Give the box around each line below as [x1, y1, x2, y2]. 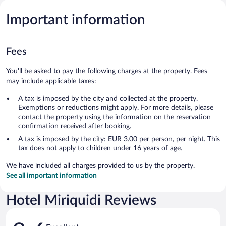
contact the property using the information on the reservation [18, 113, 211, 121]
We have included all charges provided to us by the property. [6, 162, 195, 169]
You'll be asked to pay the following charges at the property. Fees [6, 67, 207, 75]
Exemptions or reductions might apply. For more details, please [18, 104, 213, 111]
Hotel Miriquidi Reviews [6, 193, 156, 207]
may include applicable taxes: [6, 77, 96, 85]
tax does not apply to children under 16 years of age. [18, 144, 182, 152]
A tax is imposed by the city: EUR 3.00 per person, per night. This [18, 135, 220, 143]
